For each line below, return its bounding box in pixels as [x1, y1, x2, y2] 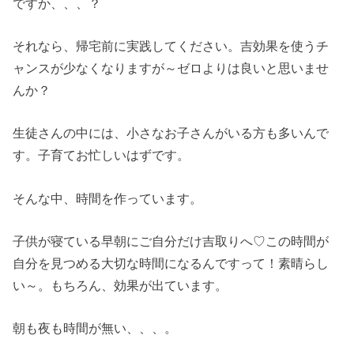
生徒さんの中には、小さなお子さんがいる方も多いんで [13, 126, 330, 141]
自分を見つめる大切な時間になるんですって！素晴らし [13, 255, 330, 270]
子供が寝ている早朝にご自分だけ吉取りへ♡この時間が [13, 233, 330, 248]
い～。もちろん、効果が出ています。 [13, 277, 228, 292]
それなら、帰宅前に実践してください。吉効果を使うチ [13, 38, 330, 53]
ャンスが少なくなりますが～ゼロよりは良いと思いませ [13, 60, 330, 75]
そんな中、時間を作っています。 [13, 190, 203, 205]
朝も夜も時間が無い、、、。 [13, 321, 178, 336]
